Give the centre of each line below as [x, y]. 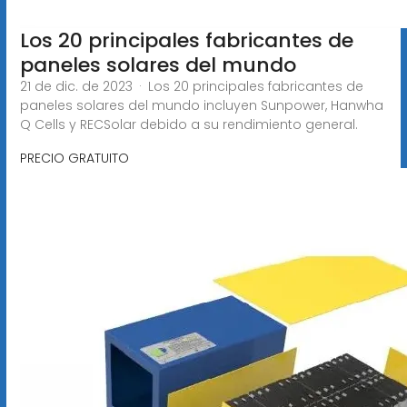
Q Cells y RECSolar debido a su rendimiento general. [189, 124]
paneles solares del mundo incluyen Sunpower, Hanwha [201, 105]
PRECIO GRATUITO [74, 158]
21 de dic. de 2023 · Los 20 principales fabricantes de [191, 86]
